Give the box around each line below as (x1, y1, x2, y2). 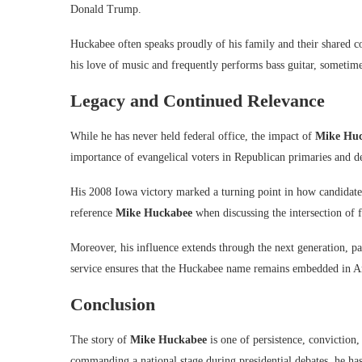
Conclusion (70, 293, 155, 314)
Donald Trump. (70, 2, 141, 15)
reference (70, 206, 116, 219)
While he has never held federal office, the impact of (70, 129, 315, 142)
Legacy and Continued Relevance (70, 90, 325, 111)
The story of (70, 333, 130, 346)
